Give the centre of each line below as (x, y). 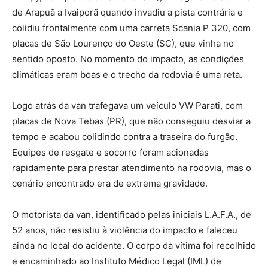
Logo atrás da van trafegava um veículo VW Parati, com (127, 105)
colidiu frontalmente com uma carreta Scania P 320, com (131, 28)
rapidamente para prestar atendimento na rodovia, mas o (132, 167)
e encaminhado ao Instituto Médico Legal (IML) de (117, 261)
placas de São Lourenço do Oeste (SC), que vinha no (123, 43)
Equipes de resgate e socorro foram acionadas (110, 152)
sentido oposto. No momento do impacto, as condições (128, 59)
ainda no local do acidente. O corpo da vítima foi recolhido (134, 245)
